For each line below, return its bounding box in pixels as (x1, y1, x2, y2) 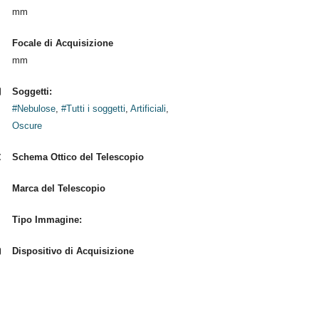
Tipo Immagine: (11, 214, 82, 225)
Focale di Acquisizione (11, 38, 113, 48)
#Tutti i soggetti (61, 103, 125, 114)
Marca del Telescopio (11, 183, 105, 194)
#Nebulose (11, 103, 56, 114)
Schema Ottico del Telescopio (11, 152, 144, 162)
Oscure (11, 120, 42, 131)
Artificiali (130, 103, 166, 114)
